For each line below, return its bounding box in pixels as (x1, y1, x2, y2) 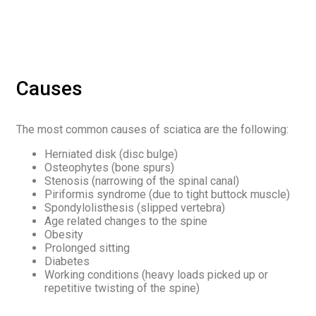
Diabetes (44, 255, 90, 268)
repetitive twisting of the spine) (44, 281, 200, 295)
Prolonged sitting (44, 241, 130, 255)
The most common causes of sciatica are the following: (16, 123, 288, 136)
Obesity (44, 228, 83, 241)
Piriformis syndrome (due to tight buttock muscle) (44, 188, 290, 201)
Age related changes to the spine (44, 214, 207, 228)
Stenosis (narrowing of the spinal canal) (44, 174, 239, 188)
